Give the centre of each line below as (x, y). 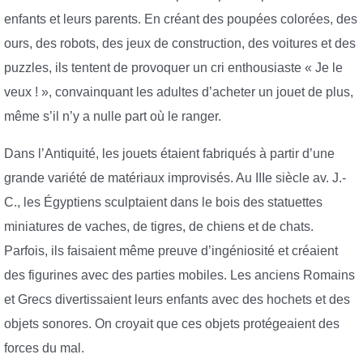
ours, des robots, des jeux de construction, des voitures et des (180, 44)
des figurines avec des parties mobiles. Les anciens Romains (179, 275)
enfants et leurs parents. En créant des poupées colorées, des (181, 19)
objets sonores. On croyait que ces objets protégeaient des (172, 323)
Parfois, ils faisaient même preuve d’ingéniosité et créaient (171, 250)
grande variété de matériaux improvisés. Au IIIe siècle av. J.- (175, 177)
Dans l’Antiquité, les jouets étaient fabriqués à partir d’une (169, 153)
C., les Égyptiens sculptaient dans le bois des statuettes (163, 202)
